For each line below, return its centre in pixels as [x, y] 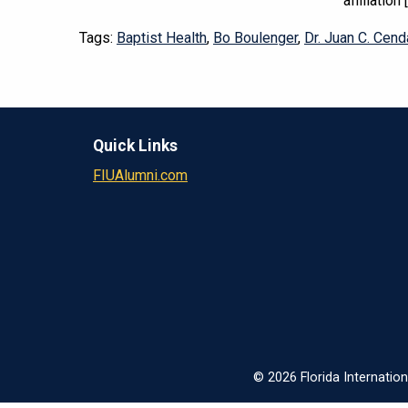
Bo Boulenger [255, 37]
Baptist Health [162, 37]
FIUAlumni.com [140, 175]
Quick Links [135, 145]
